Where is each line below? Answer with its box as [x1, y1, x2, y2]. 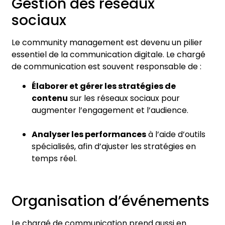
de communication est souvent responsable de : [12, 61, 201, 73]
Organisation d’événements [12, 191, 209, 211]
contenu [32, 92, 68, 104]
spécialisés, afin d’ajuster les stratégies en [32, 140, 196, 152]
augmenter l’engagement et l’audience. [32, 104, 188, 116]
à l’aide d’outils [146, 128, 205, 140]
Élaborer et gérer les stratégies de [32, 80, 176, 92]
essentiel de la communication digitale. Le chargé [12, 49, 205, 61]
